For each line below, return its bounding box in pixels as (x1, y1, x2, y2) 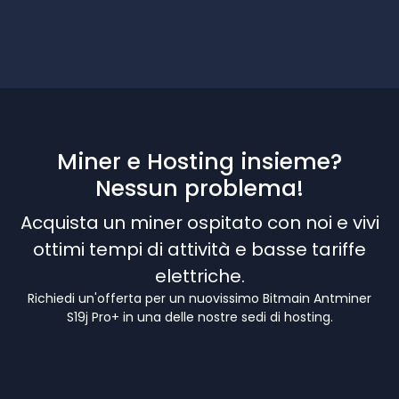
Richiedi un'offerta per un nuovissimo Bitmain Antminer (28, 289, 371, 308)
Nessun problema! (95, 173, 304, 205)
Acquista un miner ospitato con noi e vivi (20, 210, 379, 236)
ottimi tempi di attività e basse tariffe (33, 237, 366, 263)
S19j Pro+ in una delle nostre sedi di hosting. (66, 308, 333, 327)
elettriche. (154, 264, 245, 289)
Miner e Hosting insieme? (57, 146, 342, 178)
